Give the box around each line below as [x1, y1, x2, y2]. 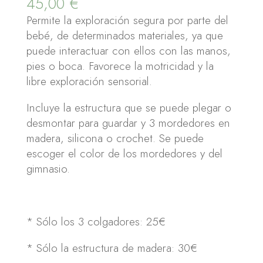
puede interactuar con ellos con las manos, [26, 42, 231, 59]
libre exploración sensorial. [26, 73, 152, 89]
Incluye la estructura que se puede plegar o [26, 99, 231, 116]
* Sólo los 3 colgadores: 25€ [26, 213, 166, 230]
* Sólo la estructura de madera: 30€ [26, 240, 197, 256]
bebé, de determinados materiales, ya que [26, 27, 223, 43]
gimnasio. [26, 160, 70, 177]
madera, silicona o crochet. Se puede [26, 130, 204, 146]
